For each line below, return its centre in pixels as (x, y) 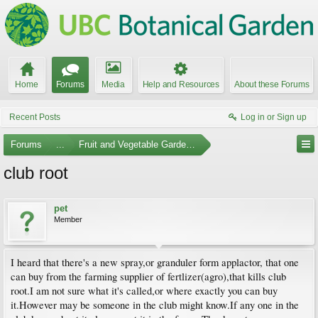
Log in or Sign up (274, 117)
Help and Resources (181, 84)
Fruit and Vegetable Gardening (141, 144)
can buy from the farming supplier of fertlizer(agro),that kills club (148, 276)
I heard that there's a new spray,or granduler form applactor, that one (155, 262)
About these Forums (272, 84)
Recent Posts (35, 117)
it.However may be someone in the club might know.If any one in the (155, 305)
